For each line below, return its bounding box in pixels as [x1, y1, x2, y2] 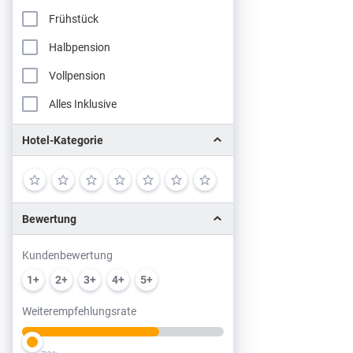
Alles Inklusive [49, 95, 117, 111]
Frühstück [49, 10, 98, 26]
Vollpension [49, 67, 106, 83]
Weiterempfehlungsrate [22, 303, 136, 318]
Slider [21, 320, 48, 336]
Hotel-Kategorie [22, 132, 103, 147]
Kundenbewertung [22, 247, 113, 262]
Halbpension [49, 39, 110, 54]
